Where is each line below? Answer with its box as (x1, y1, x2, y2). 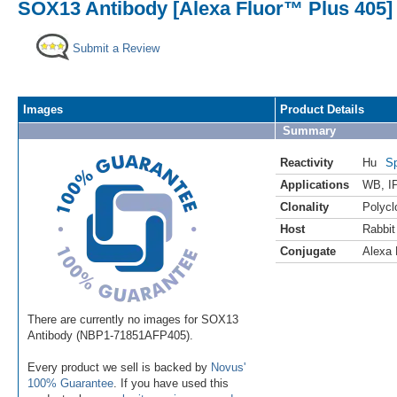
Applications (280, 177, 349, 191)
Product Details (280, 102, 364, 116)
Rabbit (362, 222, 395, 236)
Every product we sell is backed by (27, 360, 211, 374)
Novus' (211, 360, 245, 374)
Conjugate (280, 244, 336, 258)
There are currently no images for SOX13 (27, 312, 238, 326)
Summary (283, 123, 336, 137)
